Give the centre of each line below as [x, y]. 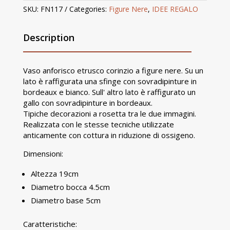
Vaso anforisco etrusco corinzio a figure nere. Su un [113, 71]
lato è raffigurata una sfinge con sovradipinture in [110, 81]
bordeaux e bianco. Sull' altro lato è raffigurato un [109, 92]
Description [49, 38]
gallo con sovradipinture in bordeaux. [88, 103]
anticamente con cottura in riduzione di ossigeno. [109, 135]
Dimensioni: [43, 154]
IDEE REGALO [175, 9]
